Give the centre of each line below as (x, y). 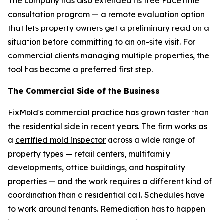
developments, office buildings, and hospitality (96, 167)
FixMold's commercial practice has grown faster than (108, 112)
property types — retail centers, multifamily (89, 154)
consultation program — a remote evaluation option (106, 14)
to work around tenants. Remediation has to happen (107, 209)
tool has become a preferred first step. (80, 69)
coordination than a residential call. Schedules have (106, 195)
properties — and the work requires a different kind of (110, 181)
